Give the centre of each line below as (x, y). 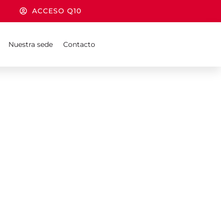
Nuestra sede (30, 44)
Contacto (79, 44)
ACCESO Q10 (57, 11)
